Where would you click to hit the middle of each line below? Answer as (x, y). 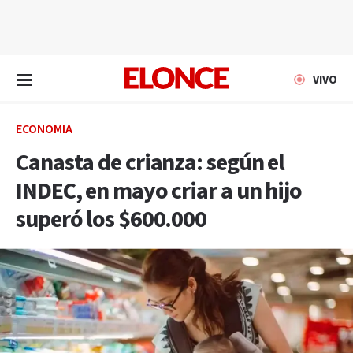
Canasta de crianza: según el (150, 163)
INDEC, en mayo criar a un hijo (159, 191)
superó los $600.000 (111, 220)
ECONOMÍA (44, 130)
